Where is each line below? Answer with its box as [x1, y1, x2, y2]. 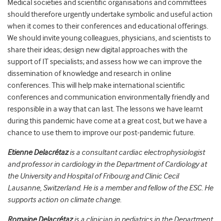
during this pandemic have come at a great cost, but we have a [7, 116, 207, 126]
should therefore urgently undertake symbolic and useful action [7, 10, 213, 19]
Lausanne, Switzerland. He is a [7, 184, 104, 193]
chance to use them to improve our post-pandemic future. [7, 128, 195, 138]
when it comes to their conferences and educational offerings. [7, 22, 208, 31]
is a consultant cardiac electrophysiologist [68, 148, 205, 157]
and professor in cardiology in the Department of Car [7, 160, 176, 169]
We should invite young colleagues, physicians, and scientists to [7, 34, 211, 43]
